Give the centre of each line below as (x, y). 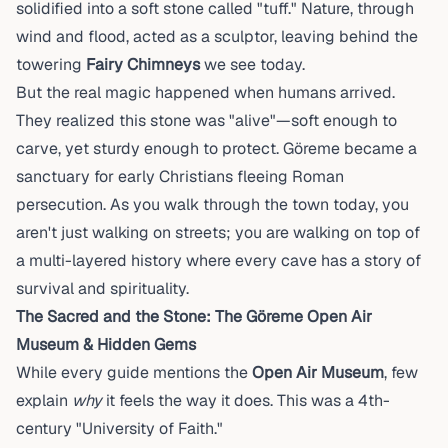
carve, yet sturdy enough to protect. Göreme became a (216, 148)
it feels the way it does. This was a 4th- (246, 400)
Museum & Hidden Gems (106, 344)
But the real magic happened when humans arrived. (205, 92)
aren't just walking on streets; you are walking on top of (218, 232)
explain (44, 400)
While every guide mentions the (134, 372)
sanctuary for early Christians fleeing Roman (180, 176)
